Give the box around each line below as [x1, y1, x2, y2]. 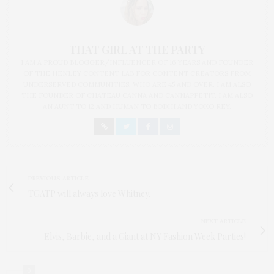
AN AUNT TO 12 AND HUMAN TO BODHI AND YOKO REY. [43, 102, 231, 111]
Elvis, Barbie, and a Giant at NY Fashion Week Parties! [44, 231, 246, 243]
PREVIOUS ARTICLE [28, 174, 89, 183]
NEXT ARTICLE [201, 217, 246, 226]
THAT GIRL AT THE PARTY [68, 42, 206, 57]
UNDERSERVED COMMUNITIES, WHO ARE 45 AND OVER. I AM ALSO [23, 80, 251, 89]
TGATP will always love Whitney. [28, 188, 150, 200]
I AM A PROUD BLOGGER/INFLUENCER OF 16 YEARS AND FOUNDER [21, 58, 253, 67]
